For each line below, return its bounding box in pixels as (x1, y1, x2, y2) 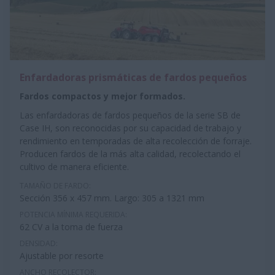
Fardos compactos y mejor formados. (20, 90, 185, 103)
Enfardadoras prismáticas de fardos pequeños (20, 71, 247, 85)
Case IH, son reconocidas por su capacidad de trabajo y (20, 122, 241, 134)
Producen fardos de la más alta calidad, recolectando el (20, 148, 241, 160)
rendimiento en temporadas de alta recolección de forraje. (20, 135, 252, 147)
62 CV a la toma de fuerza (20, 221, 123, 233)
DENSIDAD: (20, 238, 58, 249)
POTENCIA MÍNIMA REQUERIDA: (20, 209, 127, 220)
